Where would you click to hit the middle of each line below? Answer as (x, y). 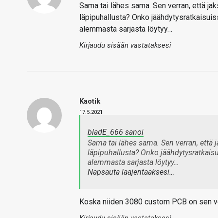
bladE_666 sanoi (116, 132)
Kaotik (90, 101)
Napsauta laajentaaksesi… (131, 172)
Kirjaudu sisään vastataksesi (125, 45)
